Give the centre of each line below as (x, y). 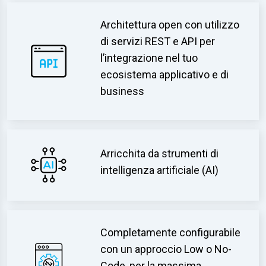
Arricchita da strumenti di (160, 153)
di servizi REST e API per (158, 41)
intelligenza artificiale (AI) (160, 170)
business (123, 91)
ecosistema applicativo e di (165, 75)
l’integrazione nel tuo (149, 58)
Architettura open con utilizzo (170, 25)
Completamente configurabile (171, 232)
